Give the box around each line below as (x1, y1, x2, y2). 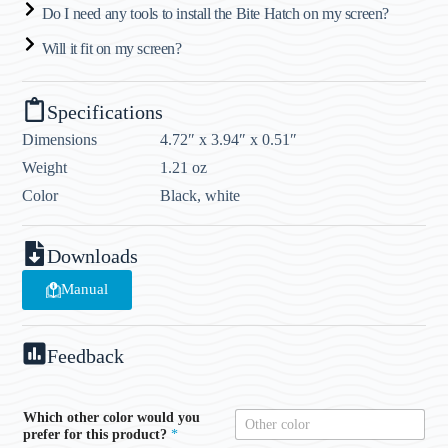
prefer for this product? (23, 427, 172, 443)
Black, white (160, 187, 241, 205)
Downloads (47, 244, 139, 267)
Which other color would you (23, 410, 201, 426)
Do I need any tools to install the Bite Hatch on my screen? (41, 5, 389, 23)
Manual (61, 281, 109, 298)
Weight (22, 159, 68, 177)
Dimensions (22, 131, 98, 149)
